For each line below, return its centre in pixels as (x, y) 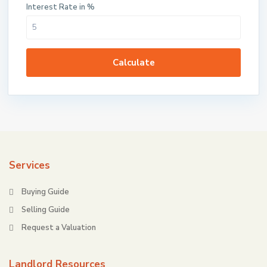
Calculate (133, 63)
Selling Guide (46, 210)
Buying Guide (45, 192)
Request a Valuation (59, 228)
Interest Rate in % (60, 7)
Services (30, 165)
